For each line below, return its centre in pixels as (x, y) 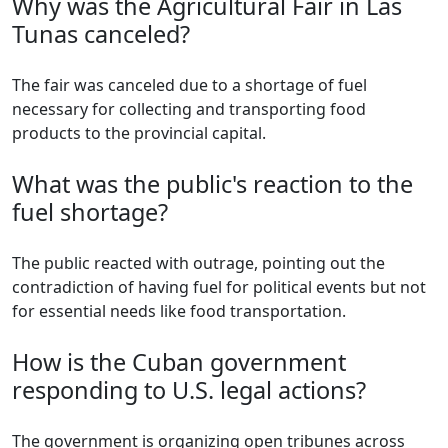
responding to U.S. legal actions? (189, 390)
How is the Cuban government (179, 362)
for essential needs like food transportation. (179, 311)
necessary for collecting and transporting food (189, 109)
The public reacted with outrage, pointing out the (198, 263)
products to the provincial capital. (139, 133)
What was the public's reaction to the (212, 184)
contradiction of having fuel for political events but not (219, 287)
